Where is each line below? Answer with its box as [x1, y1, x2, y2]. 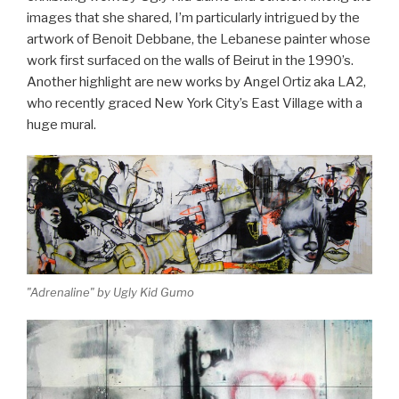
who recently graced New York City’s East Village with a [27, 94, 362, 111]
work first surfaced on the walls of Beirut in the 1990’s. [27, 52, 356, 69]
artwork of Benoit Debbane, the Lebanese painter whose [27, 30, 370, 47]
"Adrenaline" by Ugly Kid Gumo [27, 285, 194, 300]
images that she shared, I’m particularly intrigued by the [27, 9, 360, 26]
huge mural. [27, 116, 96, 133]
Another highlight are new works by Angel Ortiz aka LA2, [27, 73, 366, 90]
